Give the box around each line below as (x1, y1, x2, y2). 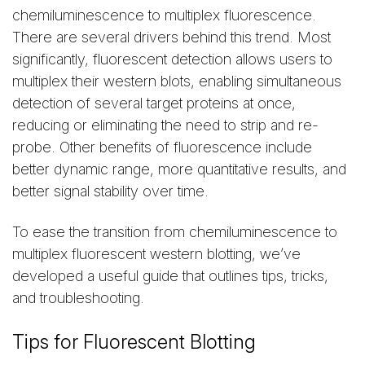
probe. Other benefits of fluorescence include (12, 138, 312, 156)
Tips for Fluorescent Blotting (12, 330, 256, 354)
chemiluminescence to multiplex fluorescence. (12, 6, 316, 24)
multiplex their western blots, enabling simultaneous (12, 72, 341, 90)
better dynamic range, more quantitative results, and (12, 160, 346, 178)
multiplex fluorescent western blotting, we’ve (12, 245, 301, 262)
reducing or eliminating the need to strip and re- (12, 116, 319, 134)
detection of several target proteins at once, (12, 94, 296, 112)
